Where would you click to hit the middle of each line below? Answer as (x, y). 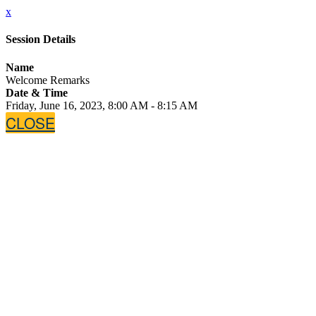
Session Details (41, 39)
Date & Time (37, 92)
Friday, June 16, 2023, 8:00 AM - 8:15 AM (102, 105)
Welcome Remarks (48, 80)
